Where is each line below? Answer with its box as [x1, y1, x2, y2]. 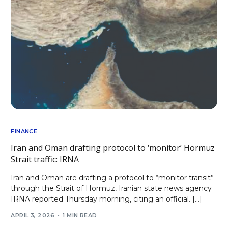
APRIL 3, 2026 [11, 212, 55, 219]
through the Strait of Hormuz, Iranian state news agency [11, 183, 212, 193]
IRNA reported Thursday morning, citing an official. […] [11, 194, 203, 204]
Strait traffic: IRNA [11, 153, 79, 165]
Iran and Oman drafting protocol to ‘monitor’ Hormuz [11, 141, 215, 153]
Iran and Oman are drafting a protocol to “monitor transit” [11, 173, 214, 182]
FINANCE [11, 127, 38, 135]
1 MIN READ [63, 212, 97, 219]
